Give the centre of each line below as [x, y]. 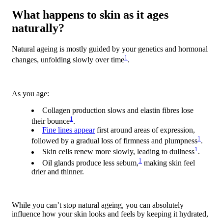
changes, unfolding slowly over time [68, 60]
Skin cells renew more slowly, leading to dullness [118, 152]
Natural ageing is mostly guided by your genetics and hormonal [110, 49]
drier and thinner [57, 171]
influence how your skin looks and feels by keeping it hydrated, [110, 214]
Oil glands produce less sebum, [90, 163]
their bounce [51, 121]
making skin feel [168, 163]
